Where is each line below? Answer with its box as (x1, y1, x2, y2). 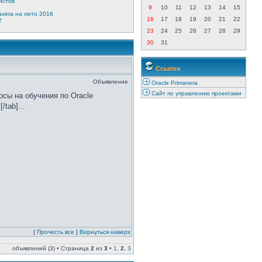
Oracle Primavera (151, 80, 198, 86)
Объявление (93, 78, 128, 85)
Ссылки (154, 65, 181, 72)
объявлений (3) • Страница (12, 245, 91, 251)
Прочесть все (37, 229, 74, 235)
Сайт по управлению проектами (151, 90, 242, 96)
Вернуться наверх (80, 229, 130, 235)
